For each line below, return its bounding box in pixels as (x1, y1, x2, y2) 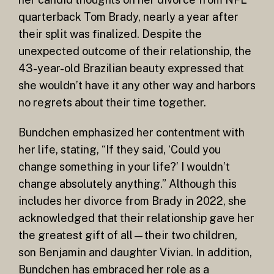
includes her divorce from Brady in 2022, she (18, 194, 246, 208)
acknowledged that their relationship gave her (18, 212, 254, 225)
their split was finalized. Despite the (18, 27, 202, 40)
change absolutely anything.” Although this (18, 177, 237, 191)
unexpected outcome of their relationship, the (18, 44, 251, 57)
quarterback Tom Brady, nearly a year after (18, 10, 239, 23)
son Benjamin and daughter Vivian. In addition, (18, 246, 252, 259)
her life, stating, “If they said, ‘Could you (18, 143, 221, 157)
